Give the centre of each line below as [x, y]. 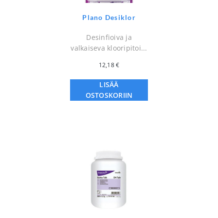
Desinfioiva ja [109, 37]
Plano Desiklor [109, 18]
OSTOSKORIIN [109, 95]
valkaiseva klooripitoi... [109, 48]
